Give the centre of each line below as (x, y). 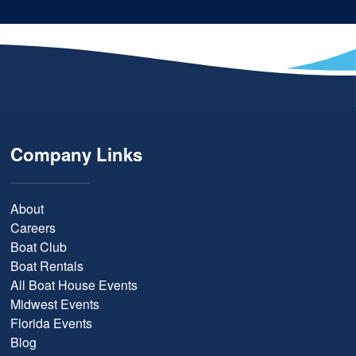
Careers (33, 228)
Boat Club (39, 247)
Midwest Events (55, 304)
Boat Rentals (47, 266)
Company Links (77, 155)
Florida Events (52, 323)
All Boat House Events (74, 285)
